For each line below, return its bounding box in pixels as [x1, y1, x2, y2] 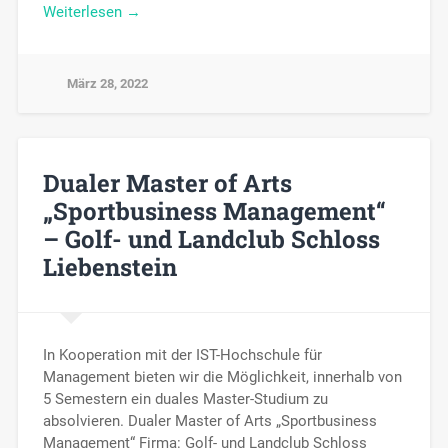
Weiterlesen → [42, 3, 141, 22]
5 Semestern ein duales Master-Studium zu [42, 389, 328, 408]
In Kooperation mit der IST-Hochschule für [42, 345, 322, 364]
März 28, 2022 [66, 75, 148, 91]
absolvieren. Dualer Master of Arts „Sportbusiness [42, 411, 377, 430]
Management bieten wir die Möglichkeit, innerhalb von [42, 367, 402, 386]
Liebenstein [42, 250, 177, 283]
